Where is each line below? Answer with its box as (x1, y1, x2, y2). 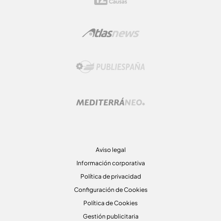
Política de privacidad (80, 173, 141, 180)
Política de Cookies (83, 199, 138, 207)
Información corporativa (76, 159, 145, 167)
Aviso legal (95, 146, 126, 153)
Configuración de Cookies (74, 186, 147, 193)
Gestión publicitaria (82, 213, 139, 220)
